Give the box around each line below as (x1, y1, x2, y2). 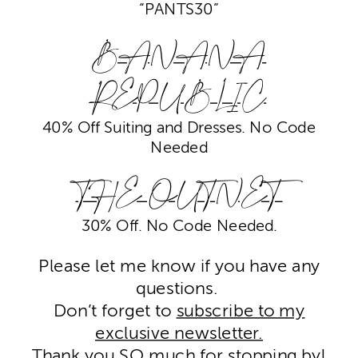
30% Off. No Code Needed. (81, 218, 277, 236)
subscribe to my (176, 300, 305, 321)
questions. (136, 278, 222, 299)
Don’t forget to (53, 300, 177, 321)
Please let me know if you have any (38, 256, 320, 276)
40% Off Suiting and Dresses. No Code (42, 119, 316, 137)
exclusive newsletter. (95, 323, 263, 344)
